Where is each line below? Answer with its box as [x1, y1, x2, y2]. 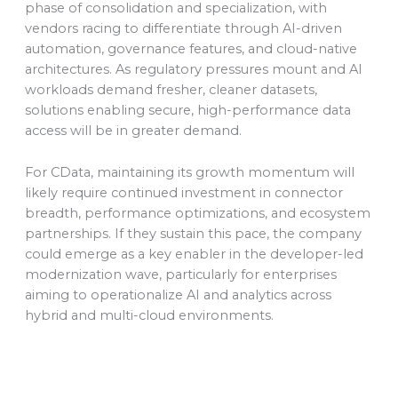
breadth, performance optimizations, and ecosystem [24, 204, 370, 221]
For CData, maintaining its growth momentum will [24, 163, 354, 180]
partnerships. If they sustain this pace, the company [24, 225, 362, 242]
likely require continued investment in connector [24, 184, 343, 201]
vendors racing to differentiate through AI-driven [24, 20, 342, 37]
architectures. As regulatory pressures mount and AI [24, 61, 362, 78]
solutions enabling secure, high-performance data [24, 102, 351, 119]
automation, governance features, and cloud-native [24, 41, 357, 58]
